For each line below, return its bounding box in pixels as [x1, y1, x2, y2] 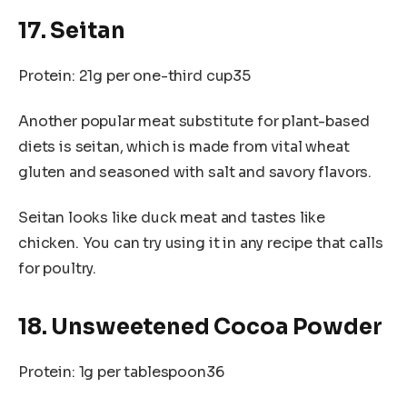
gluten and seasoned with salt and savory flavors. [18, 162, 372, 182]
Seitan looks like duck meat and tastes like [18, 207, 326, 227]
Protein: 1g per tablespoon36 [18, 362, 224, 382]
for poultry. [18, 258, 97, 278]
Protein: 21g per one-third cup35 [18, 66, 251, 86]
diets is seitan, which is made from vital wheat [18, 136, 350, 156]
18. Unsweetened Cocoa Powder [18, 313, 382, 341]
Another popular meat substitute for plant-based [18, 111, 370, 131]
